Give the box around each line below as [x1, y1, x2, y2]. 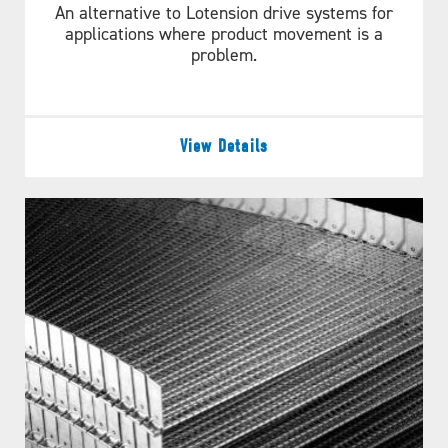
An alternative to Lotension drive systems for [55, 2, 393, 24]
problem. [191, 44, 257, 66]
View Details [179, 136, 269, 158]
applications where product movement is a [65, 23, 383, 45]
